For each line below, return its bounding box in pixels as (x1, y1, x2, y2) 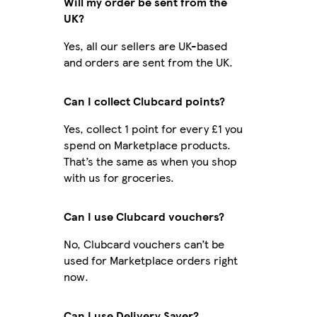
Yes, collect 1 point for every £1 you (63, 120, 243, 137)
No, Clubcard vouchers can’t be (63, 235, 224, 252)
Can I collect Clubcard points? (63, 92, 225, 109)
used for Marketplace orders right (63, 251, 238, 268)
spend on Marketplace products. (63, 136, 231, 153)
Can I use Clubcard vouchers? (63, 207, 224, 224)
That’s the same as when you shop (63, 152, 237, 169)
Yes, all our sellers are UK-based (63, 37, 227, 54)
